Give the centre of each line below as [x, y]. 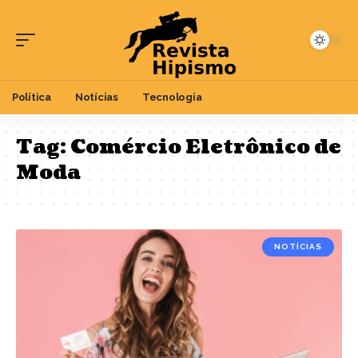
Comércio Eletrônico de [206, 147]
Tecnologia [172, 97]
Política [32, 97]
